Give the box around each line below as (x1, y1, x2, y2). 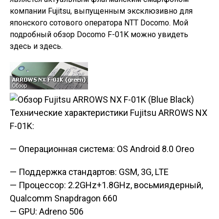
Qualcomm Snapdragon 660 (10, 193, 117, 203)
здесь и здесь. (10, 42, 63, 51)
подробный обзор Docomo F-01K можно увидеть (10, 30, 188, 39)
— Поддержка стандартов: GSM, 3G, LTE (10, 167, 169, 177)
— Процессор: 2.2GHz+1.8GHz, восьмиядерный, (10, 180, 203, 190)
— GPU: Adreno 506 (10, 206, 84, 217)
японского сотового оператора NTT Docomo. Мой (10, 18, 188, 27)
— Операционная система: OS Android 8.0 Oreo (10, 144, 194, 154)
